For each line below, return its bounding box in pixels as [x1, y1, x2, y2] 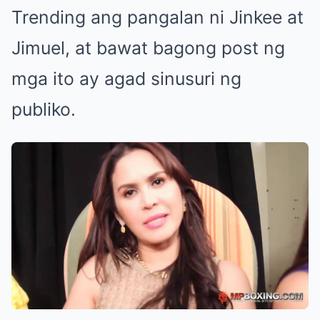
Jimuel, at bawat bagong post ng [11, 36, 285, 59]
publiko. [11, 98, 76, 120]
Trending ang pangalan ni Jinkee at [11, 6, 304, 28]
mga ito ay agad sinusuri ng [11, 67, 241, 89]
